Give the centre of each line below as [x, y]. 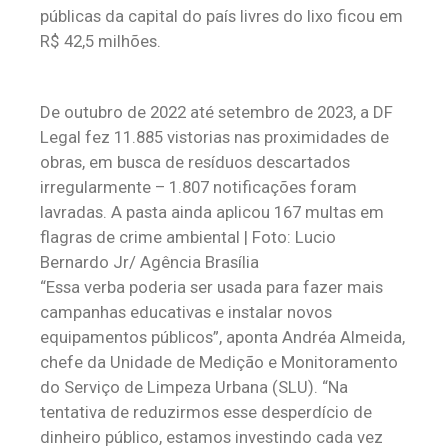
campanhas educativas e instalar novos [186, 312]
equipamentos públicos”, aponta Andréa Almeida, [222, 337]
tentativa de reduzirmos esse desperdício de [206, 412]
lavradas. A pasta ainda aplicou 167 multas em [212, 212]
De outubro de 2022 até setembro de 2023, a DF [216, 112]
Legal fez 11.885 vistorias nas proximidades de [214, 137]
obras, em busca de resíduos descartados [195, 162]
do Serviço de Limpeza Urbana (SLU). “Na [194, 387]
